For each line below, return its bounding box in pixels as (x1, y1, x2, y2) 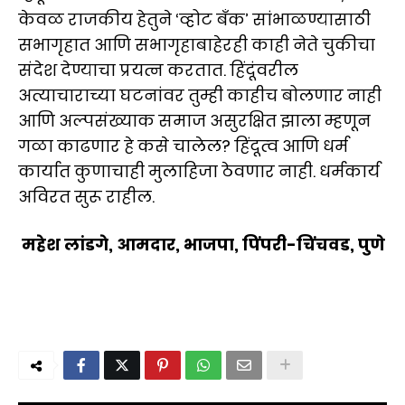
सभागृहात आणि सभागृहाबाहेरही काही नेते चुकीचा (18, 33, 375, 56)
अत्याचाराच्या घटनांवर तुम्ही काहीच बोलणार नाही (18, 83, 381, 107)
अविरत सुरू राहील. (18, 184, 155, 208)
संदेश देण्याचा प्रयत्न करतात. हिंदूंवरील (18, 58, 298, 81)
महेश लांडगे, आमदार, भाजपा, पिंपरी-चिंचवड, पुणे (22, 232, 385, 256)
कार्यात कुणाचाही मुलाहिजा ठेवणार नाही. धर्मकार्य (18, 159, 380, 183)
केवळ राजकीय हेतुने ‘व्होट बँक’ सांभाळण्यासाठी (18, 7, 371, 31)
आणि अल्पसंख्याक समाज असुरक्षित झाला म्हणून (18, 108, 371, 132)
